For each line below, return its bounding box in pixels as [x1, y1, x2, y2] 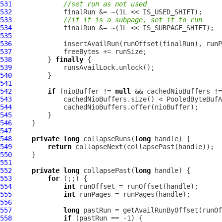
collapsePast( [79, 166, 135, 174]
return [48, 143, 71, 151]
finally [55, 55, 83, 63]
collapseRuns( [79, 135, 135, 143]
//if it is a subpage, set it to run [63, 16, 202, 24]
